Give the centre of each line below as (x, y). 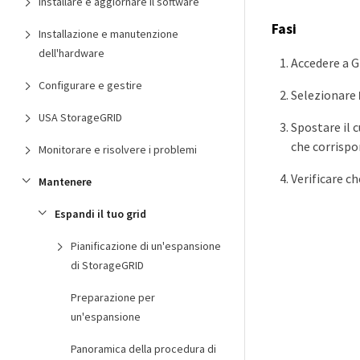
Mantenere (65, 182)
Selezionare (325, 95)
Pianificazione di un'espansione (146, 246)
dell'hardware (72, 53)
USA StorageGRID (80, 117)
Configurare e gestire (90, 85)
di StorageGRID (107, 265)
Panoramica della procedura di (143, 349)
